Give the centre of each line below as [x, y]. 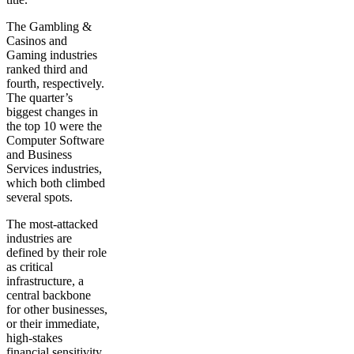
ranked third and [47, 69]
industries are [39, 238]
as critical [30, 266]
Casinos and [37, 40]
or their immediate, [53, 323]
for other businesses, [57, 309]
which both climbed [56, 183]
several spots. [41, 197]
